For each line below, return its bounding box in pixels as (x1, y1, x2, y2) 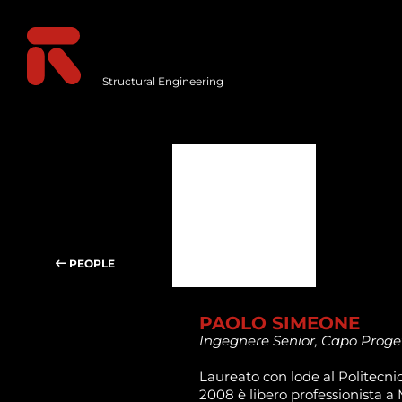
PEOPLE (66, 257, 115, 270)
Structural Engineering (101, 74, 223, 88)
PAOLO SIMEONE (199, 312, 360, 334)
